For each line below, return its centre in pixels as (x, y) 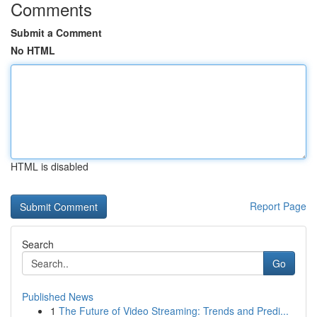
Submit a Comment (56, 33)
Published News (58, 296)
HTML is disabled (50, 166)
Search (38, 244)
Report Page (278, 206)
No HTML (33, 50)
